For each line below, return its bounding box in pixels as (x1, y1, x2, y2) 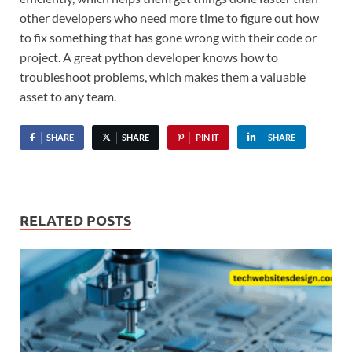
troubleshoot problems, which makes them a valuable (20, 68, 306, 84)
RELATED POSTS (20, 210, 131, 229)
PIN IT (195, 131, 219, 142)
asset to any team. (20, 88, 116, 104)
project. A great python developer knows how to (20, 49, 278, 64)
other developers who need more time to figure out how (20, 9, 319, 25)
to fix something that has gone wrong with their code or (20, 29, 317, 45)
